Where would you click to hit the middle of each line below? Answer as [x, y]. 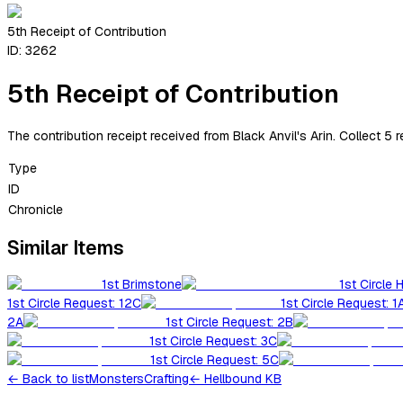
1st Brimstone [142, 285]
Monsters [116, 379]
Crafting [166, 379]
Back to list [56, 379]
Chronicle [36, 209]
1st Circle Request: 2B [229, 322]
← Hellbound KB [235, 379]
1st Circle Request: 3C [213, 341]
